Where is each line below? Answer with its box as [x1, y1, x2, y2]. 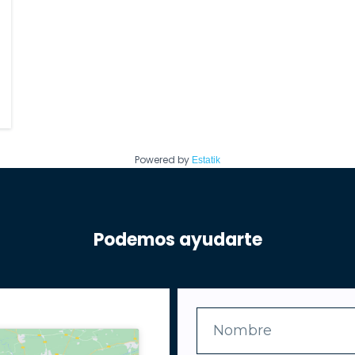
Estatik [192, 154, 220, 166]
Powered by [135, 152, 192, 166]
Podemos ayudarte [93, 227, 262, 253]
